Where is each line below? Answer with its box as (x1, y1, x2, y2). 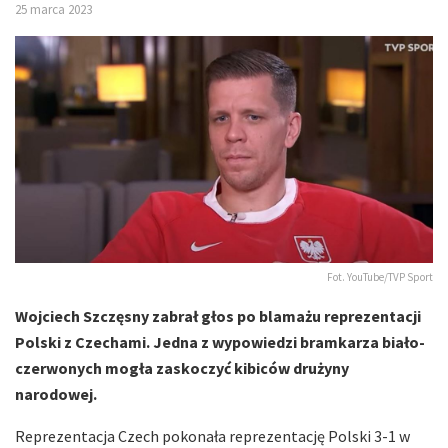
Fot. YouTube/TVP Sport (327, 270, 433, 285)
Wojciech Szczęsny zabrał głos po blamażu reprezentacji (15, 306, 421, 327)
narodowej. (15, 384, 97, 405)
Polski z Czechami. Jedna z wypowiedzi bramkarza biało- (15, 332, 425, 353)
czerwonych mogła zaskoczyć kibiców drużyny (15, 358, 349, 379)
